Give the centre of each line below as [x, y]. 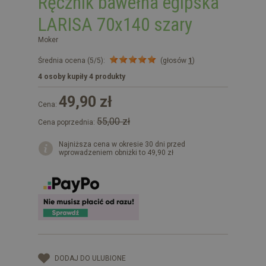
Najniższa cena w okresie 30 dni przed [122, 144]
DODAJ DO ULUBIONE [90, 258]
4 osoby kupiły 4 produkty [82, 76]
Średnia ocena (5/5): [72, 60]
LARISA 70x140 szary [115, 24]
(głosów [174, 60]
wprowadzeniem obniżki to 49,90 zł [116, 152]
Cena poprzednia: [67, 122]
